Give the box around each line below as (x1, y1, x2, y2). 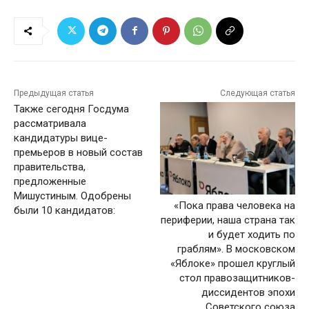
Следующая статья (219, 88, 295, 98)
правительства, (14, 160, 86, 173)
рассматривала (14, 117, 86, 130)
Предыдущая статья (14, 88, 94, 98)
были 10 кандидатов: (14, 203, 115, 217)
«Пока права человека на (173, 199, 295, 212)
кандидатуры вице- (14, 131, 108, 144)
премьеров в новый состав (14, 146, 143, 159)
